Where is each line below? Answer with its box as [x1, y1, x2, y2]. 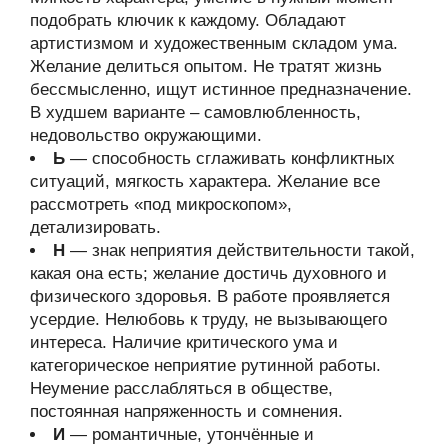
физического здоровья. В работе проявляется [30, 287, 390, 306]
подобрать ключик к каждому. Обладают [30, 11, 346, 30]
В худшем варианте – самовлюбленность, [30, 103, 361, 122]
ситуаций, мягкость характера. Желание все [30, 172, 380, 191]
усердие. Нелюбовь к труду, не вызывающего [30, 310, 387, 329]
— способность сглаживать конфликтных [65, 149, 395, 168]
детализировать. [30, 218, 161, 237]
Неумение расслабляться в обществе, [30, 379, 333, 398]
